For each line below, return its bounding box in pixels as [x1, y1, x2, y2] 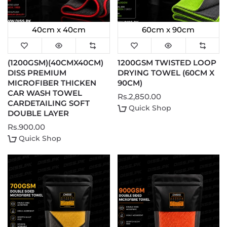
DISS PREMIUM [8, 68, 66, 78]
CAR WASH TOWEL [8, 88, 82, 98]
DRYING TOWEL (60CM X [117, 68, 214, 78]
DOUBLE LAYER [8, 108, 69, 119]
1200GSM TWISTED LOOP [117, 58, 216, 68]
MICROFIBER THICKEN [8, 78, 96, 88]
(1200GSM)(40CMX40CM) [8, 58, 103, 68]
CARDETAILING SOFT [8, 98, 90, 108]
